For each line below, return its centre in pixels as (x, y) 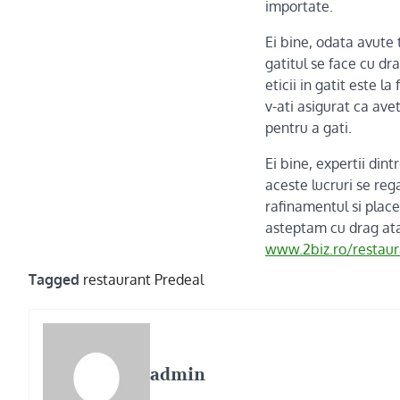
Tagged (56, 279)
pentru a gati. (308, 128)
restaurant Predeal (143, 279)
